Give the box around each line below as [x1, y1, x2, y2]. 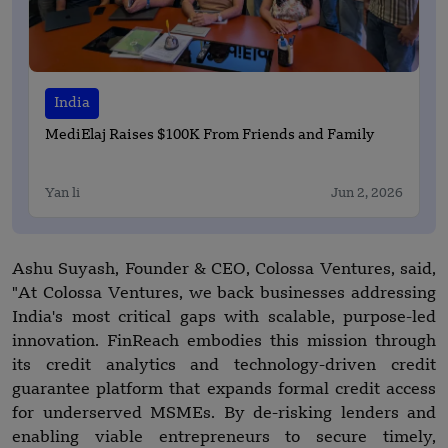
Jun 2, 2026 [331, 187, 403, 201]
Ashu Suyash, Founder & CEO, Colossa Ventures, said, [12, 262, 436, 279]
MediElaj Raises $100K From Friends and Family [45, 128, 374, 144]
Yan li [45, 187, 80, 201]
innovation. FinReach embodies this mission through [12, 334, 436, 351]
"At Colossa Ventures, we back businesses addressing [12, 286, 436, 303]
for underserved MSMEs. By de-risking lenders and [12, 406, 436, 423]
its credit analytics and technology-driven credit [12, 358, 436, 375]
